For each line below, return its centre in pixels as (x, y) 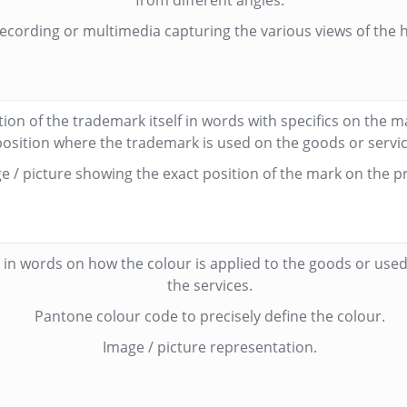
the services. (210, 285)
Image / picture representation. (210, 347)
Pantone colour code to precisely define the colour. (210, 316)
